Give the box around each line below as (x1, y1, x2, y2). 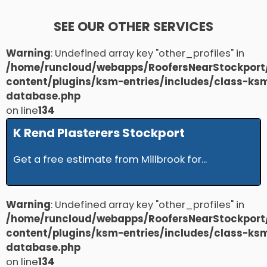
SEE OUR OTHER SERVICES (54, 17, 213, 36)
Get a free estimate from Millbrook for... (13, 153, 207, 167)
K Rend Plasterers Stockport (13, 125, 185, 142)
